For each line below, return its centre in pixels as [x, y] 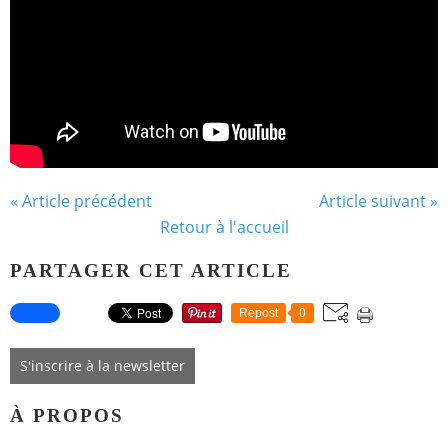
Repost [258, 313]
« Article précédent [81, 200]
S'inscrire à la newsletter [102, 366]
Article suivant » [378, 200]
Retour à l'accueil [224, 226]
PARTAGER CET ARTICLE [151, 271]
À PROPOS [67, 415]
